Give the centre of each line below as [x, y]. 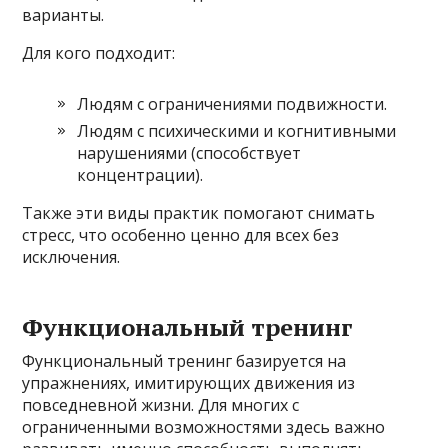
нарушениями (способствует [189, 152]
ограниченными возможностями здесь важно [204, 426]
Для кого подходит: [99, 52]
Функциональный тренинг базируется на [184, 360]
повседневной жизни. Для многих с [161, 404]
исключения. [71, 256]
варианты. [63, 14]
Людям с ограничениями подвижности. [232, 103]
